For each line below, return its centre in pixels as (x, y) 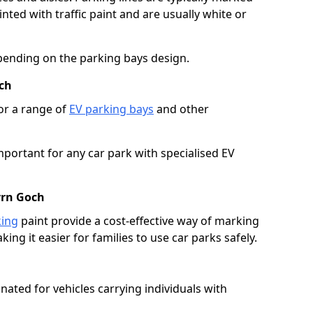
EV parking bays (111, 109)
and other (181, 109)
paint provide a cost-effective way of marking (139, 220)
